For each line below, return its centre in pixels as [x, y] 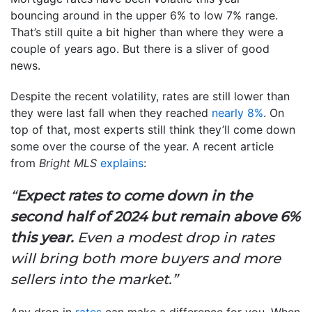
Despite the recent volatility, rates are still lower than [150, 96]
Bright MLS [68, 163]
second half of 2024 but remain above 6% [155, 216]
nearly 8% [237, 112]
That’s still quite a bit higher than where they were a [147, 32]
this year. [42, 237]
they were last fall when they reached [111, 112]
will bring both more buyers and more [146, 258]
